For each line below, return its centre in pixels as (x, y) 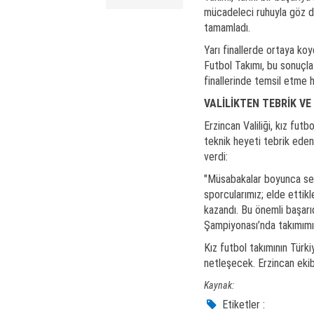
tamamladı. (227, 28)
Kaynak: (219, 286)
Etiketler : (243, 305)
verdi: (216, 157)
